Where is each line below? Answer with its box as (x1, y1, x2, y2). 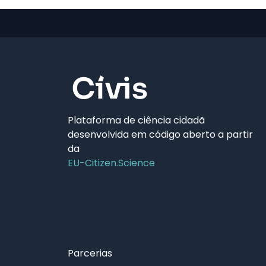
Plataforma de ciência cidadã (68, 113, 205, 127)
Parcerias (68, 246, 112, 260)
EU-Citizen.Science (68, 156, 155, 170)
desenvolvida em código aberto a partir (68, 127, 253, 141)
